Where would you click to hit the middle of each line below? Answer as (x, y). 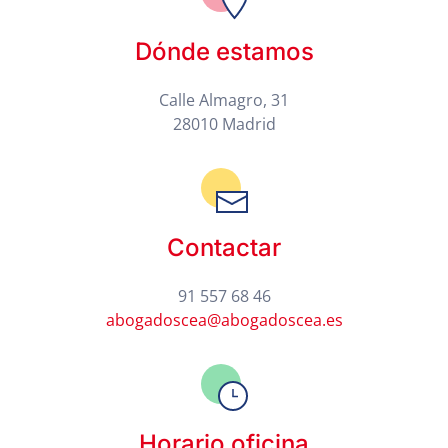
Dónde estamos (224, 51)
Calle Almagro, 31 (224, 99)
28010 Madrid (224, 123)
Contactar (224, 247)
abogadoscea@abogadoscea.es (224, 319)
